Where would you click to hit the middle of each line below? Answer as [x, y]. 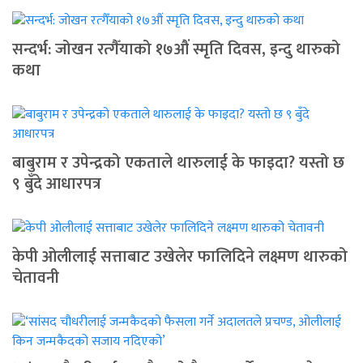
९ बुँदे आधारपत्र [57, 184]
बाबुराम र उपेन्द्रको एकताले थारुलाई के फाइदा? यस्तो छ [178, 162]
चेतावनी [36, 278]
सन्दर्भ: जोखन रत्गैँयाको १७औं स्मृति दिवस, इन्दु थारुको [176, 49]
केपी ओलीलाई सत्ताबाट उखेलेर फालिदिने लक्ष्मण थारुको [180, 256]
